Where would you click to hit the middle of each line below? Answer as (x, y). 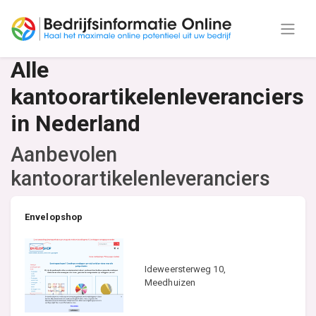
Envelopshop (54, 217)
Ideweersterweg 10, (185, 269)
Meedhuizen (170, 282)
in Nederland (76, 123)
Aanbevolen (64, 154)
